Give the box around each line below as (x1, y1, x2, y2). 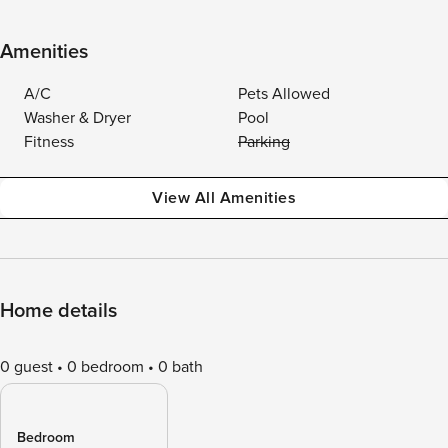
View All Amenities (152, 188, 296, 208)
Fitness (24, 132, 74, 152)
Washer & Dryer (24, 108, 131, 128)
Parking (238, 132, 290, 152)
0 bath (158, 357, 203, 377)
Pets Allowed (238, 84, 330, 104)
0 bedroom (67, 357, 144, 377)
